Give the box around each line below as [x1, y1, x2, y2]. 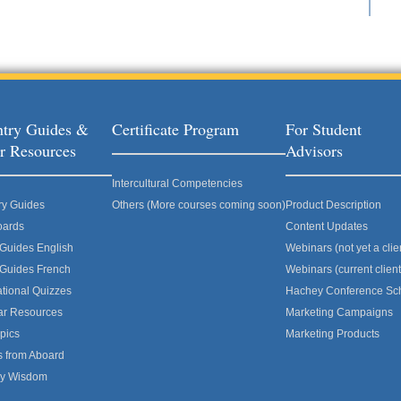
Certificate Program [112, 118, 239, 140]
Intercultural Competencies [112, 177, 243, 190]
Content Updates [286, 220, 368, 233]
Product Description [286, 199, 381, 211]
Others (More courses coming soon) [112, 199, 286, 211]
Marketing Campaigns [286, 306, 393, 319]
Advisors [286, 140, 343, 161]
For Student [286, 118, 362, 140]
